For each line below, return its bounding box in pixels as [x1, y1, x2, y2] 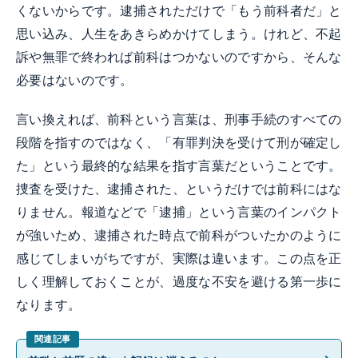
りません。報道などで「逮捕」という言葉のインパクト [16, 204, 342, 220]
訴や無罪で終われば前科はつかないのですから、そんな [16, 49, 342, 65]
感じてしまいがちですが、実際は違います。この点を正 [16, 250, 342, 266]
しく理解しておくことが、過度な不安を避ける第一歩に [16, 273, 342, 289]
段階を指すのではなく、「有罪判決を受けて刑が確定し [16, 134, 342, 150]
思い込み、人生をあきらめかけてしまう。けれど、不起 [16, 26, 342, 42]
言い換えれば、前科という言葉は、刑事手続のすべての [16, 111, 342, 127]
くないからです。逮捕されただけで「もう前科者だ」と [16, 2, 342, 18]
